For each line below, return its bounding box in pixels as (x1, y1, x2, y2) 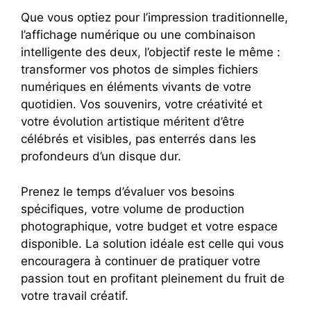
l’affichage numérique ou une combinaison (21, 28, 255, 42)
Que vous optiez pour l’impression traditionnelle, (21, 10, 288, 25)
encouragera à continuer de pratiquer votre (21, 253, 260, 268)
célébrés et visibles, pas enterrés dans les (21, 132, 256, 146)
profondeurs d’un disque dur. (21, 149, 181, 164)
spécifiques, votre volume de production (21, 201, 244, 216)
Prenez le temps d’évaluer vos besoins (21, 184, 235, 199)
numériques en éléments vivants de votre (21, 80, 251, 94)
